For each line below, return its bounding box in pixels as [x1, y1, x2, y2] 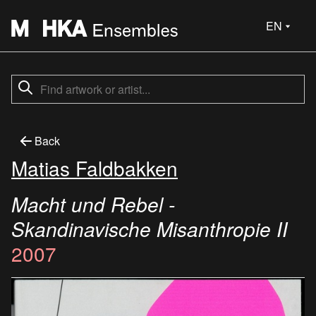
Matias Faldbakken [11, 154, 178, 182]
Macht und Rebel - [11, 190, 175, 218]
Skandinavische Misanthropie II [11, 214, 288, 243]
